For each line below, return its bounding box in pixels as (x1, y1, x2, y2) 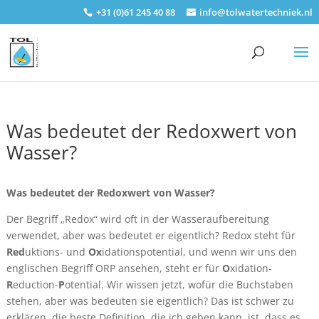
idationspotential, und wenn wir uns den (101, 245, 297, 258)
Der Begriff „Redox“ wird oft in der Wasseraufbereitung (6, 212, 269, 226)
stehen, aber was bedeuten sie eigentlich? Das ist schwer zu (6, 294, 294, 308)
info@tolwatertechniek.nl (199, 5, 313, 19)
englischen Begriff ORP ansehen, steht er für (6, 261, 222, 275)
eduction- (12, 278, 58, 291)
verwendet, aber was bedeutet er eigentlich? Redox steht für (6, 229, 296, 242)
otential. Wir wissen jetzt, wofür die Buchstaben (64, 278, 293, 291)
